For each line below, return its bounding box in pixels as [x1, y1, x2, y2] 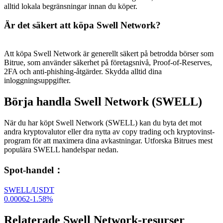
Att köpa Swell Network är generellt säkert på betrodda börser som [4, 49, 214, 58]
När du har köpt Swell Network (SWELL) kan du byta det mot [4, 118, 202, 127]
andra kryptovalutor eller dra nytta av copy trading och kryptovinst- [4, 127, 215, 136]
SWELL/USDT [4, 186, 54, 195]
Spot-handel [4, 164, 54, 175]
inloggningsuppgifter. [4, 76, 71, 85]
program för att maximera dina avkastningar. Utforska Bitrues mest [4, 136, 213, 145]
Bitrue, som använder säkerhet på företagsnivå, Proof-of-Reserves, [4, 58, 212, 67]
